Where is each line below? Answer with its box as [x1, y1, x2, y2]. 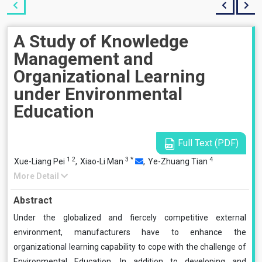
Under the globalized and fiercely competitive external [13, 213, 246, 222]
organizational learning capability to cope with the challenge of [13, 242, 246, 251]
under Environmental [13, 84, 182, 104]
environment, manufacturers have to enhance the [13, 227, 246, 237]
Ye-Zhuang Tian [148, 157, 209, 166]
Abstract [13, 195, 52, 206]
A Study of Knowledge [13, 31, 188, 51]
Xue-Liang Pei [14, 157, 67, 166]
